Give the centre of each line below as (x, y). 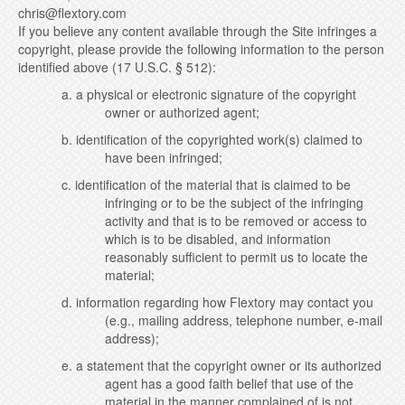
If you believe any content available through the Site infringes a (198, 31)
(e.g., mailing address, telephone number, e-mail (244, 320)
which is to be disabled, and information (218, 239)
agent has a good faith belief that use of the (229, 383)
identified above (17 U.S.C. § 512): (117, 67)
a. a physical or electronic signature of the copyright (209, 94)
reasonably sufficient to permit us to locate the (236, 257)
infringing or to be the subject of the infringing (234, 202)
